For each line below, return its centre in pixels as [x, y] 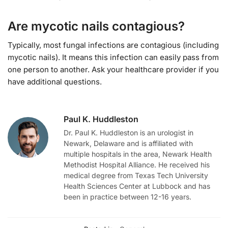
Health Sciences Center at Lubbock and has [137, 186]
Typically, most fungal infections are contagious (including [113, 45]
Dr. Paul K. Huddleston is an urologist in [129, 133]
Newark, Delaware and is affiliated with [128, 144]
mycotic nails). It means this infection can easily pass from [113, 57]
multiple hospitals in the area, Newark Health [138, 154]
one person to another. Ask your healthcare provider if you [113, 69]
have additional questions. [55, 81]
